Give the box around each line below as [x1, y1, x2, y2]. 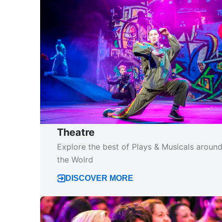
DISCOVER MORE [65, 172, 133, 181]
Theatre [56, 125, 95, 138]
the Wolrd [56, 154, 93, 164]
